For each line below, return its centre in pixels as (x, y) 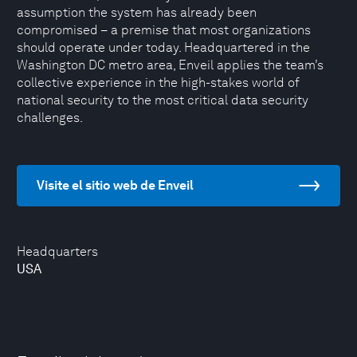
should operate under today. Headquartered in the (163, 47)
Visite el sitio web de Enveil (115, 185)
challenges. (50, 118)
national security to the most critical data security (163, 100)
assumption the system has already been (137, 12)
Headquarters (57, 251)
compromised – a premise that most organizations (164, 30)
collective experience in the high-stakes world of (158, 82)
